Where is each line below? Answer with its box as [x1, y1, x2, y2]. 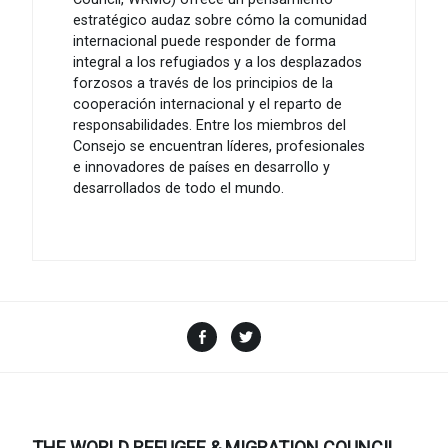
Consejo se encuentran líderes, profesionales [73, 137, 365, 155]
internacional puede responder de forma [73, 32, 336, 50]
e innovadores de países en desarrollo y [73, 158, 330, 176]
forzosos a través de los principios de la [73, 74, 333, 92]
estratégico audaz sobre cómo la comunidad [73, 11, 367, 29]
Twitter [265, 323, 314, 343]
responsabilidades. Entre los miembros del [73, 116, 346, 134]
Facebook [221, 323, 290, 343]
